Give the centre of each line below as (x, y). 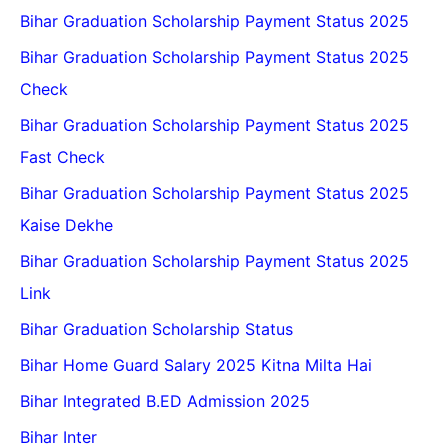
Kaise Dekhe (66, 225)
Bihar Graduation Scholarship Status (156, 329)
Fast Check (62, 157)
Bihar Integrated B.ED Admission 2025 (165, 401)
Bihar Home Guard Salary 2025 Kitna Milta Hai (196, 365)
